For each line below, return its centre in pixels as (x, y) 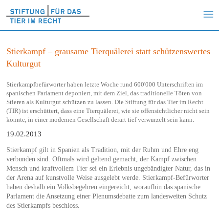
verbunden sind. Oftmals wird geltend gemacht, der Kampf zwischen (101, 159)
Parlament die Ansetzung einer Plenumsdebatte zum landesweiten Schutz (106, 196)
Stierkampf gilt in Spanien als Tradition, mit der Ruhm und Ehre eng (102, 150)
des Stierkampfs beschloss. (43, 205)
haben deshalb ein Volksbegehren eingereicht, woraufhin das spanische (103, 187)
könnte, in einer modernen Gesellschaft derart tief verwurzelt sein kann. (100, 119)
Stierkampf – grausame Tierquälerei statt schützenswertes (108, 51)
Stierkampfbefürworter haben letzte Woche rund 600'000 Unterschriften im (104, 84)
